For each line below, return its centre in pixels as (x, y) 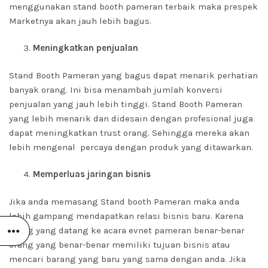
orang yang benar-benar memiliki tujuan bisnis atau (120, 245)
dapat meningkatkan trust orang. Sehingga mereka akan (129, 133)
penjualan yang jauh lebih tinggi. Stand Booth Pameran (126, 104)
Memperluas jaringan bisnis (92, 174)
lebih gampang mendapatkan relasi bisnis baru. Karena (126, 216)
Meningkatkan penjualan (86, 48)
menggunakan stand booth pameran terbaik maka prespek (133, 7)
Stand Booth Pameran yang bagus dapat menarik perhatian (133, 75)
